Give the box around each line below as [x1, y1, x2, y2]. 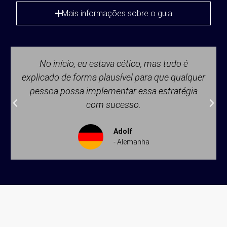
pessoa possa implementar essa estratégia [29, 86, 198, 96]
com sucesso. [86, 99, 141, 110]
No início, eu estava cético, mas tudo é [39, 58, 188, 69]
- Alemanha [113, 138, 149, 146]
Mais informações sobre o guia [61, 9, 172, 18]
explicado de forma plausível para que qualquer [22, 72, 205, 83]
